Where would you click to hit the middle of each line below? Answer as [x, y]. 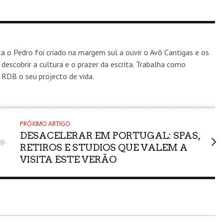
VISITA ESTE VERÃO [68, 159]
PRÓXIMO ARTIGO [45, 123]
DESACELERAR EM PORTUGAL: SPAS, [110, 135]
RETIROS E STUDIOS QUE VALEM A [104, 147]
